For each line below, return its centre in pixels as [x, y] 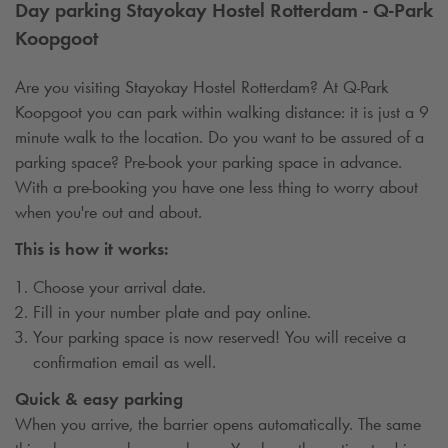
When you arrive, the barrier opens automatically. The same [218, 424]
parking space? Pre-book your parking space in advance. [208, 161]
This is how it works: [92, 249]
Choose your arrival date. [119, 286]
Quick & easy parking [99, 399]
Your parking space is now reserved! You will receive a [219, 336]
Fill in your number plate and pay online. [172, 311]
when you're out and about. [108, 211]
